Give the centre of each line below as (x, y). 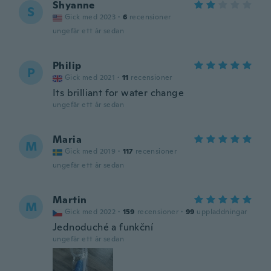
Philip (67, 66)
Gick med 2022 (90, 212)
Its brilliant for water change (118, 93)
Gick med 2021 (90, 77)
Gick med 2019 (90, 151)
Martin (70, 200)
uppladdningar (222, 212)
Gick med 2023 (90, 17)
